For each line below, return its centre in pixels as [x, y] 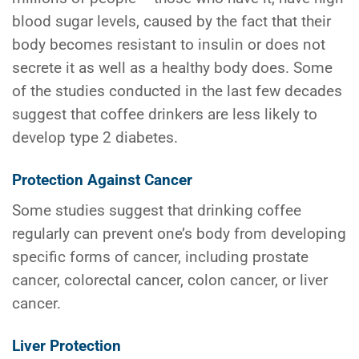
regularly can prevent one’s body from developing [179, 234]
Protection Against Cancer [102, 180]
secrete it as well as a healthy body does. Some [172, 68]
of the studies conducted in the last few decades [177, 91]
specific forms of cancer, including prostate [160, 258]
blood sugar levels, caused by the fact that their [171, 21]
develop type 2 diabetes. [95, 137]
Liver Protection [67, 347]
